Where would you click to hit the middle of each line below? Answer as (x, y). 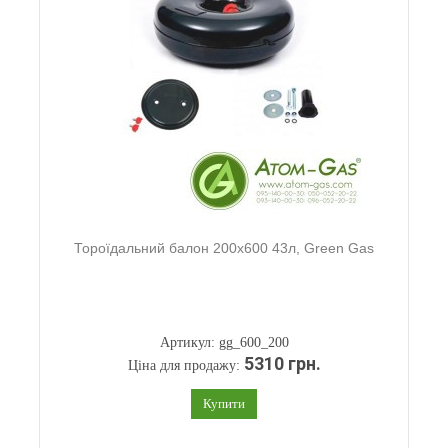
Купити (224, 403)
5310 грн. (282, 364)
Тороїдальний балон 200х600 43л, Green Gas (224, 248)
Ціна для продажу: (185, 365)
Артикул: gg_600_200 (224, 342)
